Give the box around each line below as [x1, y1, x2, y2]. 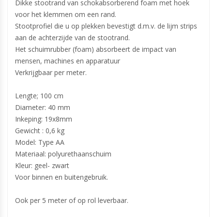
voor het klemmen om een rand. [15, 10, 116, 19]
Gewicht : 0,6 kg [15, 126, 64, 135]
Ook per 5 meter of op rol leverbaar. [15, 196, 128, 205]
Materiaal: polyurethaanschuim [15, 149, 111, 158]
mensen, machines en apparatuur [15, 56, 120, 65]
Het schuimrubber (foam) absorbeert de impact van [15, 45, 176, 54]
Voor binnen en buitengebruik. [15, 172, 108, 182]
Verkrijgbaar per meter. [15, 68, 87, 77]
